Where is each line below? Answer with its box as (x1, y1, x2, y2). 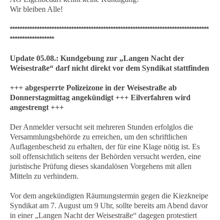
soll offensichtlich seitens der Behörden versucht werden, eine (10, 152, 201, 161)
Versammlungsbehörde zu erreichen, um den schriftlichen (10, 133, 187, 141)
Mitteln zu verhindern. (10, 172, 79, 180)
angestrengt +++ (10, 103, 64, 111)
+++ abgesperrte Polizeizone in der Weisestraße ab (10, 83, 177, 92)
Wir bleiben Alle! (10, 5, 63, 13)
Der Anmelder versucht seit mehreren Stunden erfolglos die (10, 123, 193, 131)
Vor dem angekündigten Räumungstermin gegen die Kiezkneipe (10, 192, 208, 200)
